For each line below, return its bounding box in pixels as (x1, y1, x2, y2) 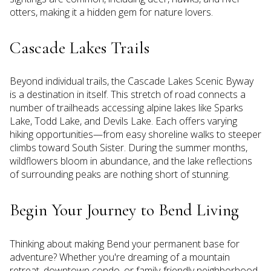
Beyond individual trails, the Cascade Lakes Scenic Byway (10, 74, 253, 88)
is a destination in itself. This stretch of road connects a (10, 88, 246, 102)
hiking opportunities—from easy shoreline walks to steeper (10, 128, 261, 142)
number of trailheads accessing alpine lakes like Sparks (10, 101, 243, 115)
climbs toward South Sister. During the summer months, (10, 141, 247, 155)
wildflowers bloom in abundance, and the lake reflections (10, 154, 252, 168)
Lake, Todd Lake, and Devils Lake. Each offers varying (10, 114, 237, 128)
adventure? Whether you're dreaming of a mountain (10, 250, 230, 264)
